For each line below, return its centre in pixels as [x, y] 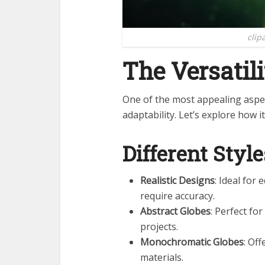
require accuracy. [177, 196]
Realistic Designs [177, 181]
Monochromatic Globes [192, 242]
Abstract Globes [175, 211]
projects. [159, 227]
